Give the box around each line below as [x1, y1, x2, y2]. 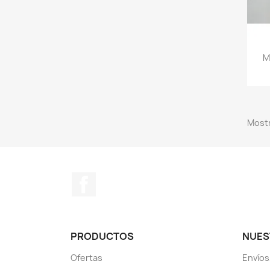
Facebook [96, 171, 140, 185]
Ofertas [71, 251, 102, 263]
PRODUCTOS [71, 229, 134, 243]
